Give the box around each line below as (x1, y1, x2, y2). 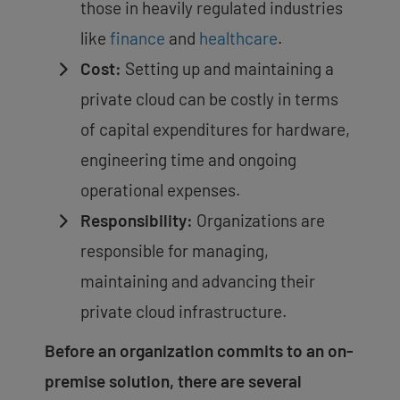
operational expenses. (80, 179, 240, 201)
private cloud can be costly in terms (80, 88, 338, 110)
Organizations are (193, 210, 325, 231)
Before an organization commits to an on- (45, 340, 354, 362)
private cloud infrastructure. (80, 301, 287, 322)
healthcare (199, 28, 278, 49)
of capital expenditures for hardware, (80, 119, 350, 140)
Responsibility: (80, 210, 193, 231)
